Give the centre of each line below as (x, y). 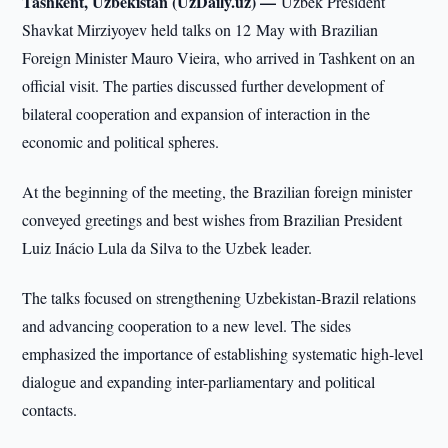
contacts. (50, 409)
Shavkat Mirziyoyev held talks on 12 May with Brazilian (200, 29)
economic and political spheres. (121, 141)
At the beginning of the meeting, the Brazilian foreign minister (217, 191)
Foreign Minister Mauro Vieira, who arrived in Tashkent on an (219, 57)
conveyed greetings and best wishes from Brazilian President (212, 219)
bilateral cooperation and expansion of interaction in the (196, 113)
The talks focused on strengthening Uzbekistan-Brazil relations (219, 297)
